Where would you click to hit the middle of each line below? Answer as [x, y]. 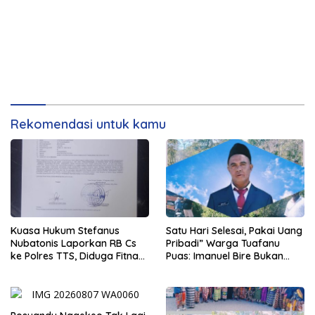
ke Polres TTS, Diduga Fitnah [77, 256]
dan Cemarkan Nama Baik [73, 268]
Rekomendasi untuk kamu [88, 124]
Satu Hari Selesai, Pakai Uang [234, 230]
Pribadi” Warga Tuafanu [223, 243]
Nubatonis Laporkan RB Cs [73, 243]
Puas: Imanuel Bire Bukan [225, 256]
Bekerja [184, 281]
